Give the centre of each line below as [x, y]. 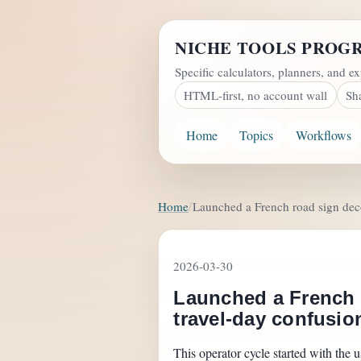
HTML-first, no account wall [256, 95]
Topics [257, 135]
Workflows [323, 135]
